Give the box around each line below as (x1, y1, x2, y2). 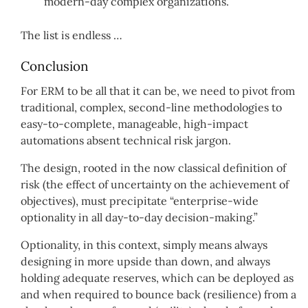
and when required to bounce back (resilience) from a (21, 287, 296, 301)
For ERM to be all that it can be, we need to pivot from (21, 83, 295, 98)
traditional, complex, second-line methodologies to (21, 100, 282, 114)
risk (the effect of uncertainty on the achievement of (21, 177, 289, 191)
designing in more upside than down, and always (21, 254, 270, 268)
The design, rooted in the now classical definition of (21, 160, 286, 175)
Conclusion (21, 58, 89, 75)
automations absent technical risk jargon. (21, 133, 231, 147)
